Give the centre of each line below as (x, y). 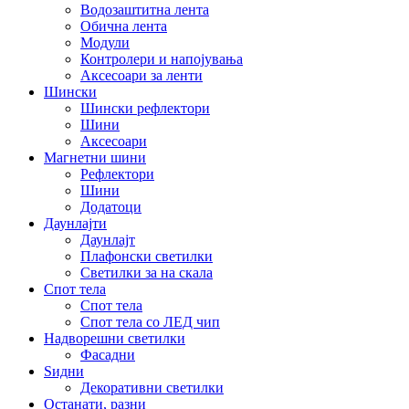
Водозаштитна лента (145, 10)
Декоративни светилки (152, 388)
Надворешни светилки (115, 339)
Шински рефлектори (145, 109)
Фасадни (108, 355)
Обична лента (124, 26)
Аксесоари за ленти (142, 76)
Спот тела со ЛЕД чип (150, 322)
